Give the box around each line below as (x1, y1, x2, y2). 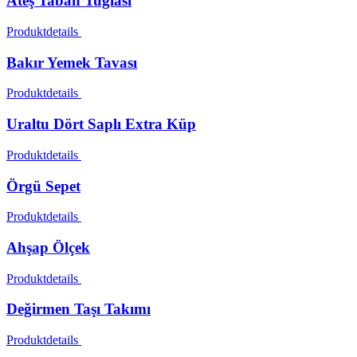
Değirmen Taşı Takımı (6, 300, 151, 318)
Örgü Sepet (6, 177, 80, 194)
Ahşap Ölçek (6, 238, 90, 256)
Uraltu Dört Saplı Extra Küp (6, 116, 196, 133)
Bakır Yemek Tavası (6, 53, 137, 71)
